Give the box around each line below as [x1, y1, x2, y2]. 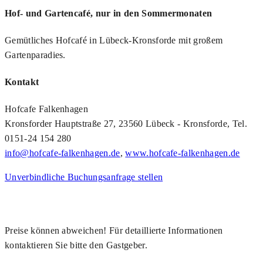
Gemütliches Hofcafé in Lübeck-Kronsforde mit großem [5, 35, 223, 45]
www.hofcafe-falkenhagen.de [125, 148, 240, 159]
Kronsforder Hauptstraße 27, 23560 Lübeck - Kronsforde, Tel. [5, 119, 247, 129]
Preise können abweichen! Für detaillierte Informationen [5, 225, 223, 236]
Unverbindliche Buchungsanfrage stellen [5, 172, 163, 183]
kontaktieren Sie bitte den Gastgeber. [5, 240, 147, 251]
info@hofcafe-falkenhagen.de [5, 148, 120, 159]
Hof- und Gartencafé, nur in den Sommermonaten [5, 8, 213, 18]
